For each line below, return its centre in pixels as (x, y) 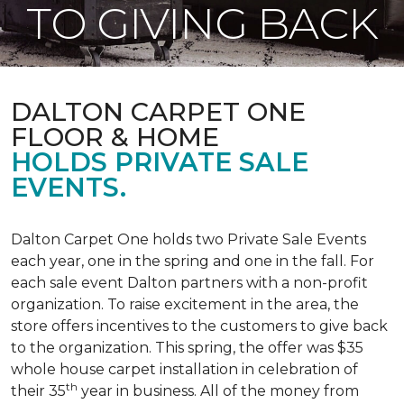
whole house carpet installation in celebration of (184, 369)
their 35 (38, 391)
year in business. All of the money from (218, 391)
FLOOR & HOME (115, 137)
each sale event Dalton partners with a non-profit (189, 283)
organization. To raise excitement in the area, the (185, 304)
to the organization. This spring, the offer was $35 (187, 348)
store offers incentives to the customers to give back (199, 326)
